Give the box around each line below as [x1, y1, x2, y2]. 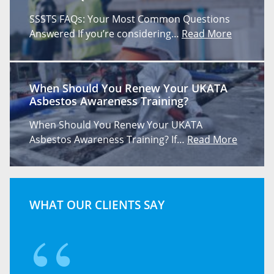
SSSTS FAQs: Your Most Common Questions [29, 12, 230, 26]
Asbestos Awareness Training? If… [29, 133, 187, 147]
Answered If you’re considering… [29, 26, 182, 40]
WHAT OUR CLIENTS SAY [29, 196, 165, 213]
